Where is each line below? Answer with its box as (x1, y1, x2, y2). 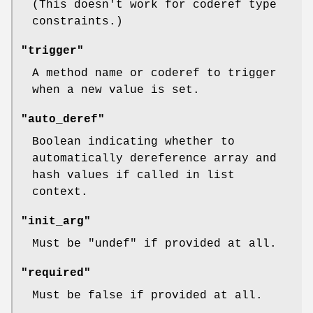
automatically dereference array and (32, 152, 277, 165)
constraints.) (32, 15, 123, 28)
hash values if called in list (32, 168, 235, 182)
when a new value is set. (32, 83, 200, 96)
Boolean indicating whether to (32, 135, 235, 148)
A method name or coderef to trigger (32, 66, 277, 80)
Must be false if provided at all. (32, 289, 263, 302)
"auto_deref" (21, 112, 105, 126)
